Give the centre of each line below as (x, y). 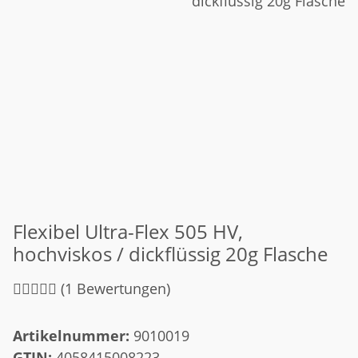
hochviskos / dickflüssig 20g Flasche (170, 253)
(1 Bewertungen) (115, 288)
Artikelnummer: (73, 335)
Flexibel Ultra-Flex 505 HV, (128, 231)
